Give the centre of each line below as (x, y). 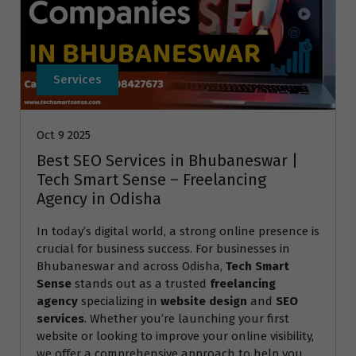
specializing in (119, 302)
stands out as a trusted (141, 284)
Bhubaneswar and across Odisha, (131, 267)
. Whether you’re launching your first (187, 319)
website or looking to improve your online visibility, (175, 337)
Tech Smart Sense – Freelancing (151, 180)
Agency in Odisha (99, 199)
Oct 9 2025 (64, 135)
